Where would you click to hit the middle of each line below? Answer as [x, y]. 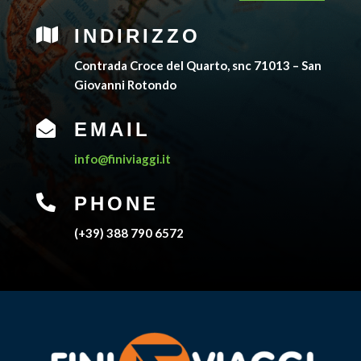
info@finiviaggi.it [122, 158]
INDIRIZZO [137, 35]
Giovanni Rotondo [125, 84]
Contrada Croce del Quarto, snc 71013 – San [197, 65]
